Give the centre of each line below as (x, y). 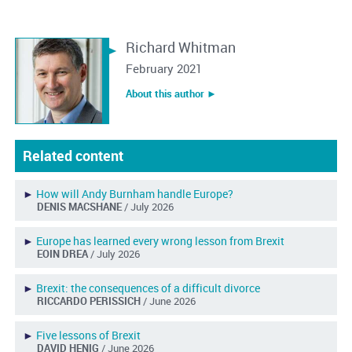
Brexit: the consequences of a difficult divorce (148, 288)
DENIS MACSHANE (80, 207)
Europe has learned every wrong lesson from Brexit (160, 241)
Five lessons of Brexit (88, 335)
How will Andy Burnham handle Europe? (134, 194)
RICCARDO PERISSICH (90, 301)
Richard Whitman (180, 48)
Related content (73, 156)
